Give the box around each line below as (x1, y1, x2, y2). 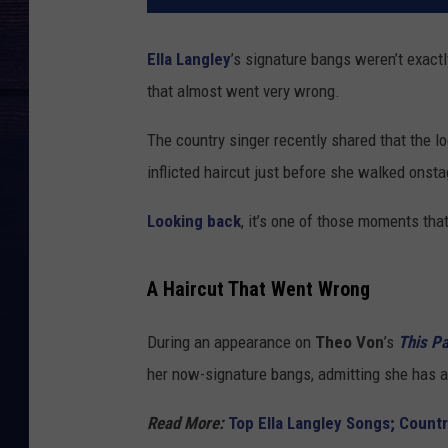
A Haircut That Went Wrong (147, 277, 370, 301)
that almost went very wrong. (147, 81, 340, 102)
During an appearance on (147, 331, 315, 352)
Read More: (147, 412, 224, 433)
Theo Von (315, 331, 384, 352)
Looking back (147, 211, 241, 232)
